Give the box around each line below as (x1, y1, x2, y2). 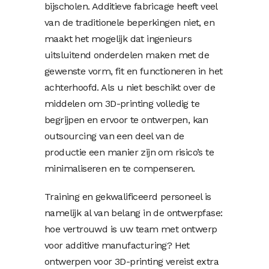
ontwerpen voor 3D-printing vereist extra (44, 255, 219, 267)
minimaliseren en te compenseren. (44, 162, 195, 174)
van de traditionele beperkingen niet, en (44, 16, 214, 28)
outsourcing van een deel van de (44, 130, 184, 142)
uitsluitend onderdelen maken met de (44, 49, 209, 61)
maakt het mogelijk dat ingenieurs (44, 32, 192, 44)
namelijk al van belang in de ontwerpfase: (44, 207, 223, 219)
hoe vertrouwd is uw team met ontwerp (44, 223, 217, 235)
